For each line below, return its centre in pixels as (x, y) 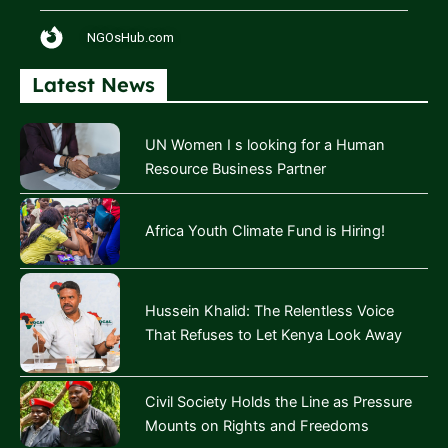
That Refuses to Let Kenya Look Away (273, 334)
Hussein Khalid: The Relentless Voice (269, 310)
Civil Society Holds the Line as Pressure (278, 401)
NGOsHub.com (130, 38)
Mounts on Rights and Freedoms (257, 425)
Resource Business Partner (235, 168)
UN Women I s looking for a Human (265, 144)
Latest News (93, 85)
